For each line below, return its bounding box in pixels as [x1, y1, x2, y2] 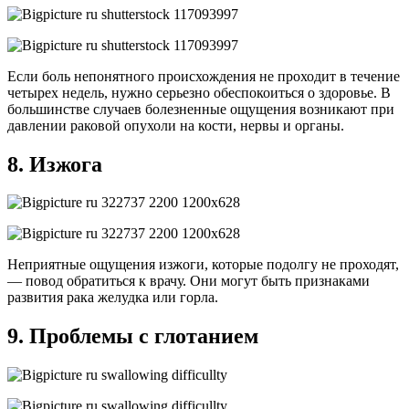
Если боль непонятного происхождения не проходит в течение [7, 68, 400, 84]
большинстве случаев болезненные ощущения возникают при [7, 100, 394, 117]
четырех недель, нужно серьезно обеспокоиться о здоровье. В [7, 84, 391, 100]
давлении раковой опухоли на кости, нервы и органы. [7, 117, 344, 133]
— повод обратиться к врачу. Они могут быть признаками [7, 273, 370, 289]
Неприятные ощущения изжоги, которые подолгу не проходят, [7, 257, 399, 273]
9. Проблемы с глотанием [7, 324, 258, 349]
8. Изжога [7, 152, 102, 176]
